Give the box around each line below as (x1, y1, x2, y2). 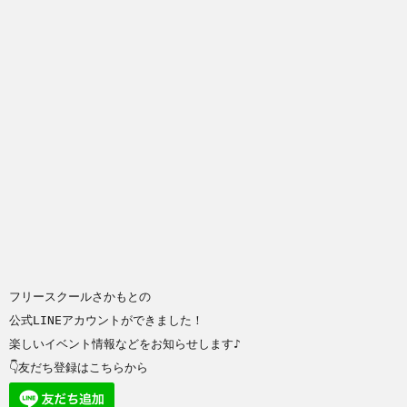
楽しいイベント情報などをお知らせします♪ (9, 337, 241, 352)
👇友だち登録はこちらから (9, 361, 148, 375)
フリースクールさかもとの (9, 290, 151, 304)
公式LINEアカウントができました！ (9, 313, 203, 328)
